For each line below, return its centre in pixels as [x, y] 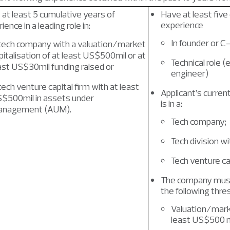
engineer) [190, 73]
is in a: [171, 103]
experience [182, 25]
